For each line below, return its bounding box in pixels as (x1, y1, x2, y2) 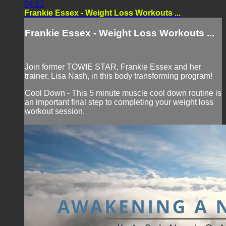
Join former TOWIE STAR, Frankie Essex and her (25, 63, 201, 72)
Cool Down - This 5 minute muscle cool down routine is (25, 89, 221, 98)
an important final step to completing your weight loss (25, 98, 213, 107)
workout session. (25, 107, 85, 116)
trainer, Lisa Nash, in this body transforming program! (25, 72, 212, 81)
